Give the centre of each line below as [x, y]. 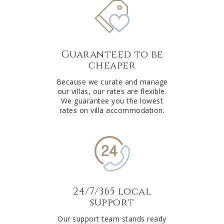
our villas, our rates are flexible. [112, 91]
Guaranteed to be [112, 54]
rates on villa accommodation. [112, 110]
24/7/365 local [112, 191]
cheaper [112, 65]
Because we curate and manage [112, 81]
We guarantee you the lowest [112, 100]
